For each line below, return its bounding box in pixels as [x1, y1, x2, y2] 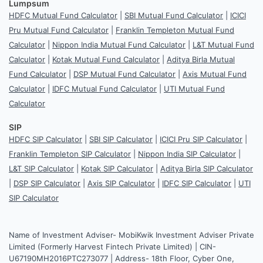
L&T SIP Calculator [9, 163, 74, 173]
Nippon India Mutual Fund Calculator [52, 39, 186, 49]
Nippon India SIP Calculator [138, 149, 236, 159]
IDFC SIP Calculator [162, 178, 231, 188]
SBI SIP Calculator [89, 134, 153, 144]
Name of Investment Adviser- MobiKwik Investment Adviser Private [9, 230, 254, 240]
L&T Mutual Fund [193, 39, 254, 49]
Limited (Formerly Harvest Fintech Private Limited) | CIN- [9, 241, 216, 251]
